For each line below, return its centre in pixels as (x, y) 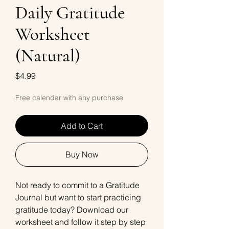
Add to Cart (82, 126)
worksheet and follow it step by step (81, 222)
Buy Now (82, 154)
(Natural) (48, 56)
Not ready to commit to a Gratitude (77, 185)
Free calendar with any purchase (69, 98)
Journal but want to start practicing (78, 197)
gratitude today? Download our (72, 210)
